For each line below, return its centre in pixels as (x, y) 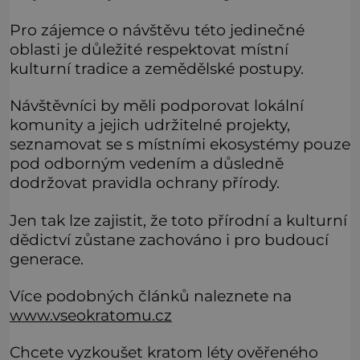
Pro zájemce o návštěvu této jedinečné (157, 29)
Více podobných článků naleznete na (151, 295)
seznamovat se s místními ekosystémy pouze (180, 144)
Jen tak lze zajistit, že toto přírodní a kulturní (178, 220)
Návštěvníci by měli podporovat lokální (157, 106)
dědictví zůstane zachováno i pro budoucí (169, 239)
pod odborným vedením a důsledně (147, 164)
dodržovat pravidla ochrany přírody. (145, 183)
